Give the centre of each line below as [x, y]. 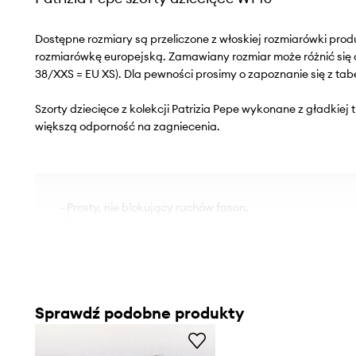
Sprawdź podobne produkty [139, 312]
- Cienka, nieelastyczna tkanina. [143, 242]
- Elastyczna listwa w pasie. [131, 224]
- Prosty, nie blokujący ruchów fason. [154, 207]
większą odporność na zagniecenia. [127, 126]
